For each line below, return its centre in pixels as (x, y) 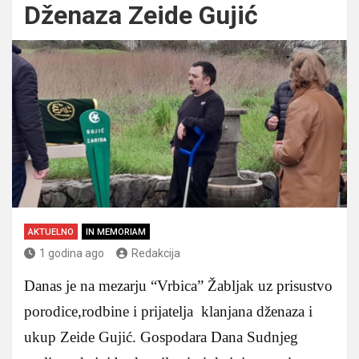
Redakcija (156, 253)
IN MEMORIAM (116, 232)
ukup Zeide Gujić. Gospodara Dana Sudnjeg (161, 337)
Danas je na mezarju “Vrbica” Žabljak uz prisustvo (178, 285)
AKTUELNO (51, 232)
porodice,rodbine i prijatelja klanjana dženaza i (168, 311)
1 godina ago (72, 253)
